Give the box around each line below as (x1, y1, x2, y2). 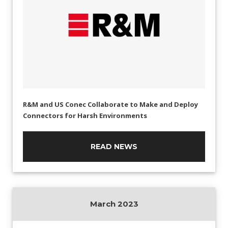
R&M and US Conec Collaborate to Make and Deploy (23, 99, 198, 109)
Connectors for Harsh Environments (23, 110, 147, 120)
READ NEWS (91, 141, 137, 151)
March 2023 (90, 198, 138, 209)
